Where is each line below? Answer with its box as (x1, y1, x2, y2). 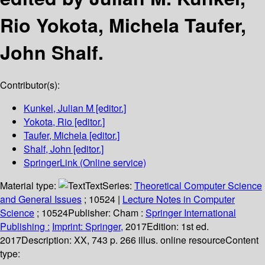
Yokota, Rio (24, 115, 72, 129)
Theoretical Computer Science (134, 179, 262, 193)
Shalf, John (24, 142, 71, 156)
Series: (102, 179, 134, 193)
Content (225, 233, 258, 247)
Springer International (146, 206, 236, 220)
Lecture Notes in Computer (122, 192, 235, 206)
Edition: (147, 219, 181, 234)
